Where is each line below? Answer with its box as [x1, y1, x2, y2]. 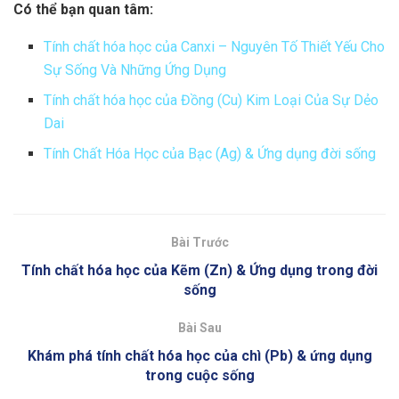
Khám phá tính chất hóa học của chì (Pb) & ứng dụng [27, 346, 372, 364]
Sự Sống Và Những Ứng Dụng [44, 61, 227, 78]
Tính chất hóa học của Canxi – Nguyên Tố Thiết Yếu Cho [44, 37, 386, 55]
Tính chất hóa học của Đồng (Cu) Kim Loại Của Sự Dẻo [44, 91, 379, 109]
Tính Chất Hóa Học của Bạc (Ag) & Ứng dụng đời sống [44, 144, 377, 162]
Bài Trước [170, 234, 229, 249]
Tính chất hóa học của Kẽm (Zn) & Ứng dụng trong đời [21, 261, 378, 279]
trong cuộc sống [144, 366, 255, 384]
